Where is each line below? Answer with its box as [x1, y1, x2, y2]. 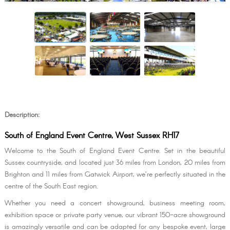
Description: [4, 110, 40, 121]
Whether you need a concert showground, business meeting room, [4, 198, 226, 209]
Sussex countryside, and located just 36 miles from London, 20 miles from [4, 158, 226, 168]
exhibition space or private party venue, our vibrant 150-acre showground [4, 210, 226, 221]
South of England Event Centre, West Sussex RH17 [4, 130, 179, 142]
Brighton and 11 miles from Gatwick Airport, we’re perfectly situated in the [4, 169, 226, 180]
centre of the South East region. [4, 181, 98, 192]
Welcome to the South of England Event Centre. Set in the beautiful [4, 146, 226, 157]
